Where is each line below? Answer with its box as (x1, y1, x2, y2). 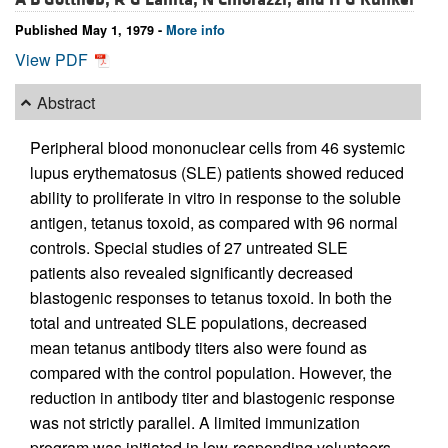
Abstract (37, 90, 96, 114)
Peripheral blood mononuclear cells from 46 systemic (30, 136, 405, 160)
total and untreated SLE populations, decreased (30, 311, 367, 335)
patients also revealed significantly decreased (30, 261, 353, 285)
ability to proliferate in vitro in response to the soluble (30, 186, 401, 210)
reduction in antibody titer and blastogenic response (30, 386, 395, 410)
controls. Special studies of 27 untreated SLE (30, 236, 348, 260)
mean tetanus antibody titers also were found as (30, 336, 367, 360)
